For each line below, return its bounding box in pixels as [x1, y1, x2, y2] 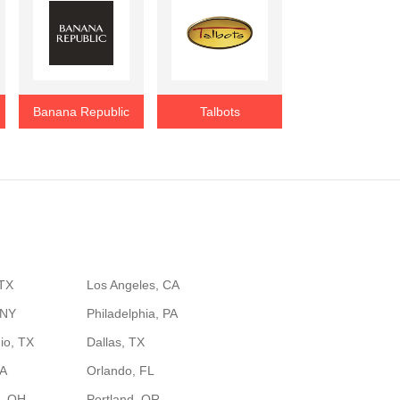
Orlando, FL [86, 363, 154, 378]
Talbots [199, 104, 240, 119]
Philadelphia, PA [86, 306, 178, 321]
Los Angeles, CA [86, 278, 179, 292]
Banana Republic [33, 104, 130, 119]
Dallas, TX [86, 335, 145, 349]
